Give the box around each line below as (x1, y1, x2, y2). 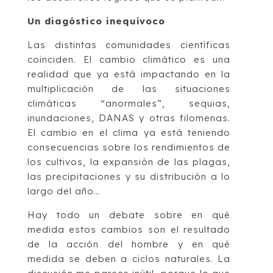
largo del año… (27, 185, 100, 197)
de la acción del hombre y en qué (27, 238, 231, 250)
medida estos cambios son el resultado (27, 224, 231, 236)
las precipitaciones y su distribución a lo (27, 171, 231, 183)
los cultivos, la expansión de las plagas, (27, 156, 231, 168)
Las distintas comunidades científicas (27, 39, 231, 51)
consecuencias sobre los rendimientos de (27, 141, 231, 154)
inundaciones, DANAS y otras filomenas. (27, 112, 231, 124)
